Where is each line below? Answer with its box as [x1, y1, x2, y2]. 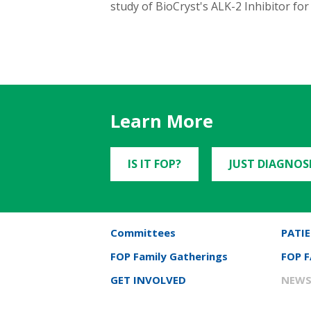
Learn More [110, 109, 213, 134]
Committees [110, 226, 176, 240]
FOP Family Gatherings [110, 249, 228, 264]
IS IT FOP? [128, 156, 181, 172]
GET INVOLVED [110, 273, 186, 287]
